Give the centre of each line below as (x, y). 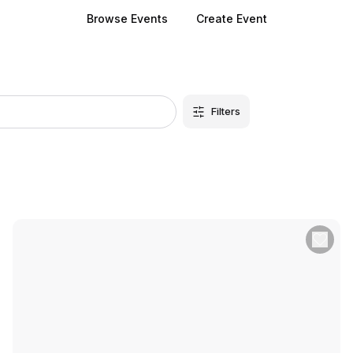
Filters (226, 111)
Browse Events (127, 19)
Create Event (231, 19)
